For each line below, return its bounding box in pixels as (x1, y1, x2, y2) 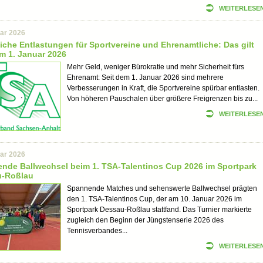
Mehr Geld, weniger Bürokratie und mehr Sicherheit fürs (67, 63, 244, 71)
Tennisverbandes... (67, 227, 127, 235)
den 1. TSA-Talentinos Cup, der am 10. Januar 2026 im (67, 195, 242, 203)
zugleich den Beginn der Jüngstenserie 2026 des (67, 216, 224, 224)
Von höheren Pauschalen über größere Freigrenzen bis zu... (67, 95, 258, 103)
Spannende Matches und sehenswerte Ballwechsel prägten (67, 184, 257, 193)
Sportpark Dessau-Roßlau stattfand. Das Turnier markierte (67, 205, 252, 214)
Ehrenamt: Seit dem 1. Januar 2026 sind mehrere (67, 73, 224, 82)
